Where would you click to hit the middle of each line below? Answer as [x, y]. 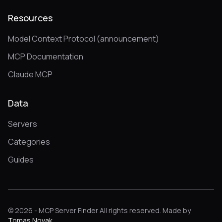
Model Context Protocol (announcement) [83, 39]
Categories [29, 142]
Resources [30, 18]
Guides [21, 160]
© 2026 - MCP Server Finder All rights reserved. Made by [99, 210]
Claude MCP [30, 74]
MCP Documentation [46, 56]
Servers [23, 124]
